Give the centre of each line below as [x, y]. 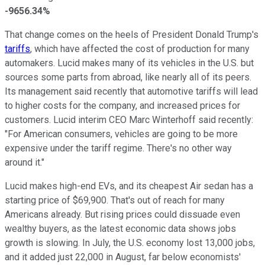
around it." [25, 162]
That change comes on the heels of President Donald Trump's [132, 34]
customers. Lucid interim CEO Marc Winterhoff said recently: [129, 119]
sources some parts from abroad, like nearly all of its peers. [128, 77]
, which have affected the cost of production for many [140, 49]
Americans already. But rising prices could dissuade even [122, 214]
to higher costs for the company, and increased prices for [122, 105]
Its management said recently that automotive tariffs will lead [131, 91]
